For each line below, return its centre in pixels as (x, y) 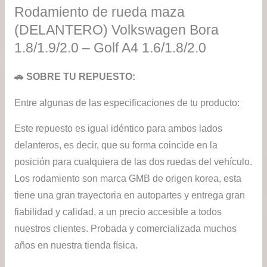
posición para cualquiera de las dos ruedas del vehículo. (133, 162)
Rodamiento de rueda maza (99, 12)
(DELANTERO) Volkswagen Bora (116, 30)
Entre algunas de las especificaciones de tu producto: (127, 103)
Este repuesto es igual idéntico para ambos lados (118, 129)
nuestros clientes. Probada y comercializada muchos (125, 229)
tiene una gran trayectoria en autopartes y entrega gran (129, 195)
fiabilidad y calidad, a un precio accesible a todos (118, 212)
